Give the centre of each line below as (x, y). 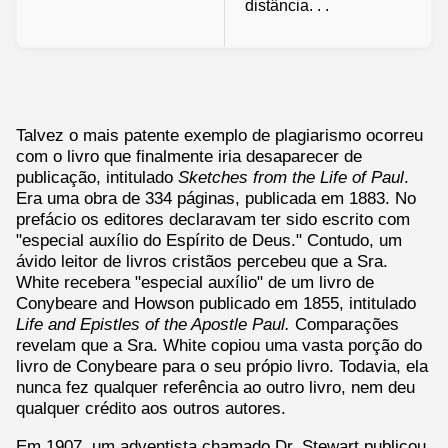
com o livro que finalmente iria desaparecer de (189, 156)
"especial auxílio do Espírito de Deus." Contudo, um (209, 240)
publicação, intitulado (97, 177)
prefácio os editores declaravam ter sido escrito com (213, 219)
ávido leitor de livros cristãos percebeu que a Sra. (202, 261)
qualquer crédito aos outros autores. (151, 408)
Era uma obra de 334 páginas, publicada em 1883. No (216, 198)
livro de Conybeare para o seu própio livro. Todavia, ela (222, 366)
